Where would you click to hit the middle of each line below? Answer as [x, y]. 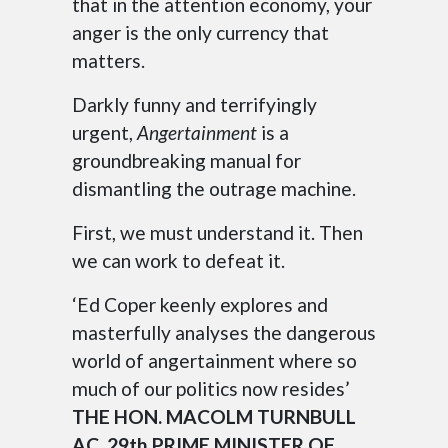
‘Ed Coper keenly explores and [200, 305]
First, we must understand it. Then [217, 233]
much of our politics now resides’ [211, 389]
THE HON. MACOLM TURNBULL [214, 417]
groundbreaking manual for [186, 161]
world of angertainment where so [214, 361]
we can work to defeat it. [178, 261]
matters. [108, 61]
